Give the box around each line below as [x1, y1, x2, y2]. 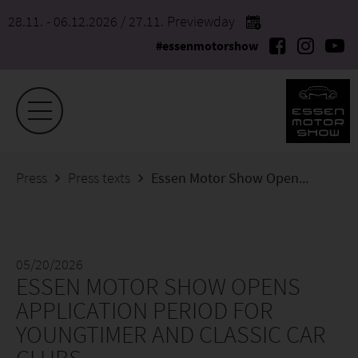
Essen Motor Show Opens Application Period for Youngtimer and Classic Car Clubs [299, 169, 308, 187]
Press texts [68, 169, 130, 187]
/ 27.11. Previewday [121, 12, 235, 30]
